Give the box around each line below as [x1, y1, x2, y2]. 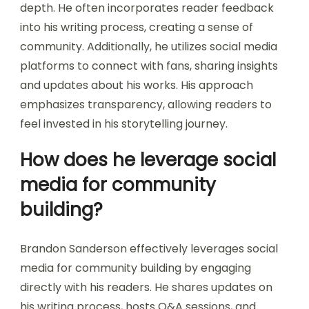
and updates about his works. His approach [20, 77, 253, 93]
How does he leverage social [20, 147, 276, 172]
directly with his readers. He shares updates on [20, 279, 272, 295]
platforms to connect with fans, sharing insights [20, 57, 278, 74]
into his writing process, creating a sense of [20, 19, 253, 35]
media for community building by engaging [20, 259, 251, 276]
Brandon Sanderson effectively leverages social [20, 240, 278, 257]
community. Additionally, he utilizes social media [20, 38, 277, 54]
